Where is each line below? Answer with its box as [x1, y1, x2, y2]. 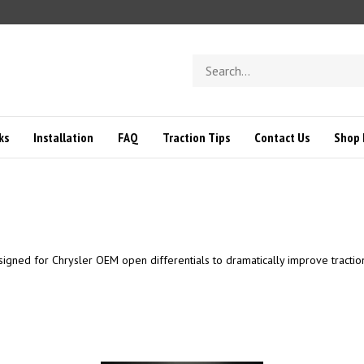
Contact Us [253, 129, 310, 146]
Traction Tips [162, 129, 230, 146]
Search [192, 54, 227, 69]
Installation [32, 129, 93, 146]
